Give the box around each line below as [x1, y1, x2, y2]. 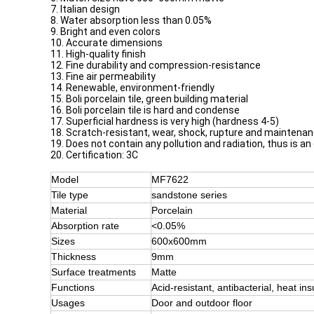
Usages [51, 297, 85, 308]
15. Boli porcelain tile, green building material [50, 93, 248, 104]
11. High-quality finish [50, 48, 146, 60]
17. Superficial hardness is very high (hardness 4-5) [50, 116, 279, 127]
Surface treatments [51, 266, 136, 278]
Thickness [51, 251, 96, 262]
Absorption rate [51, 220, 119, 231]
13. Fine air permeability [50, 71, 156, 82]
